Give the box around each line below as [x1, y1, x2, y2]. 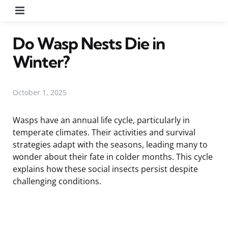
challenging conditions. [13, 175, 101, 187]
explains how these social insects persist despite [13, 163, 198, 175]
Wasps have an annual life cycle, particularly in [13, 114, 190, 126]
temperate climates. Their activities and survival [13, 126, 195, 138]
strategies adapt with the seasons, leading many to [13, 138, 208, 150]
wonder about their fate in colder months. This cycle [13, 151, 213, 162]
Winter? [13, 51, 70, 72]
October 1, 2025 [13, 87, 67, 97]
